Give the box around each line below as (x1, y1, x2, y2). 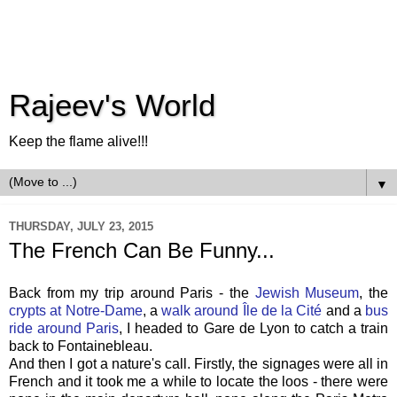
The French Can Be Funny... (9, 238, 275, 262)
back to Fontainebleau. (9, 338, 152, 354)
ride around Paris (9, 320, 120, 336)
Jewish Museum (254, 284, 360, 300)
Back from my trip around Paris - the (9, 284, 255, 300)
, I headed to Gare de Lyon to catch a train (119, 320, 389, 336)
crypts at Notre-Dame (9, 302, 143, 318)
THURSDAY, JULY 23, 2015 (9, 219, 153, 233)
